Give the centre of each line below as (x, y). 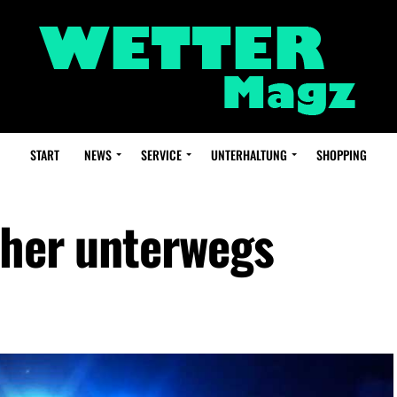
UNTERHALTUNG (249, 155)
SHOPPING (342, 155)
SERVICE (161, 155)
